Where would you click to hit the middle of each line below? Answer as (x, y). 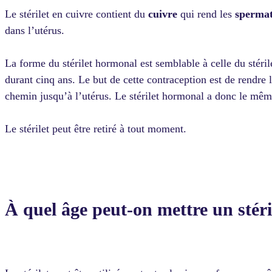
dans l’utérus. (35, 31)
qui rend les (206, 14)
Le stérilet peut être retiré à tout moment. (96, 129)
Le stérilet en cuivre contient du (76, 14)
